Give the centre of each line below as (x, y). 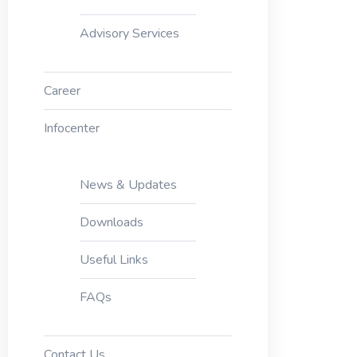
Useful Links (114, 260)
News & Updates (128, 185)
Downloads (111, 222)
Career (62, 91)
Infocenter (71, 128)
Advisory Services (129, 33)
